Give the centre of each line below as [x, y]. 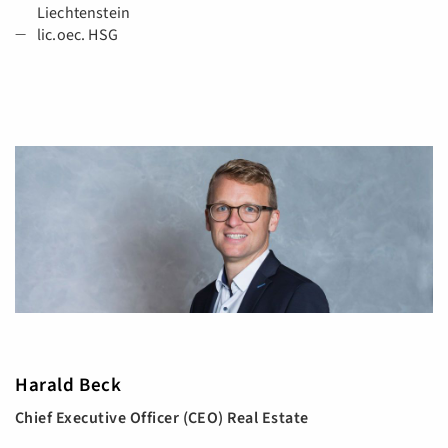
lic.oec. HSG [77, 35]
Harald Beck [68, 386]
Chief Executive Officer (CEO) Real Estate [162, 418]
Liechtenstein [84, 13]
